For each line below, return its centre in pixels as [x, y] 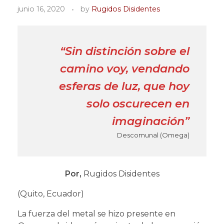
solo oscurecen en [138, 103]
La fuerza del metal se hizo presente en [96, 213]
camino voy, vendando [125, 68]
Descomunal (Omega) [153, 135]
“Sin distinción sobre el [125, 51]
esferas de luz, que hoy [124, 86]
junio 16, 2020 [41, 9]
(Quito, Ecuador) [51, 193]
